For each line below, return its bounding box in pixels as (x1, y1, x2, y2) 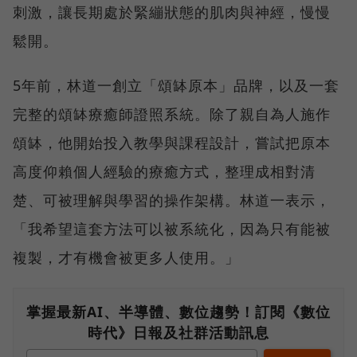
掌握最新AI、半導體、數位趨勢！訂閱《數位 (26, 302, 331, 322)
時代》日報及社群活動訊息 (88, 323, 269, 343)
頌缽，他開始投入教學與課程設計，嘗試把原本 (13, 133, 331, 153)
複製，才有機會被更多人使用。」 (13, 248, 240, 268)
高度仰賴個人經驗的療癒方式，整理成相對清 (13, 162, 316, 182)
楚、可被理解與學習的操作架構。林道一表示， (13, 190, 331, 210)
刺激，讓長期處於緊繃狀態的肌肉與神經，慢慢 (13, 2, 331, 22)
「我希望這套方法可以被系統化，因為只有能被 (13, 219, 331, 239)
